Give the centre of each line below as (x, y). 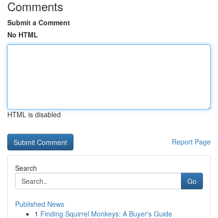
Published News (40, 204)
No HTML (23, 35)
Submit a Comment (39, 22)
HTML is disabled (34, 114)
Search (26, 168)
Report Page (191, 142)
